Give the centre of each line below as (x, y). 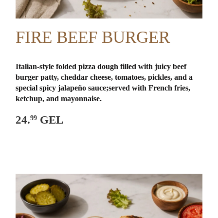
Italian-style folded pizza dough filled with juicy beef (101, 66)
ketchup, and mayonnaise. (59, 98)
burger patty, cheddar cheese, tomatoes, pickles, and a (104, 77)
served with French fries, (150, 88)
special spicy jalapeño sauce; (62, 88)
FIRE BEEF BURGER (93, 37)
